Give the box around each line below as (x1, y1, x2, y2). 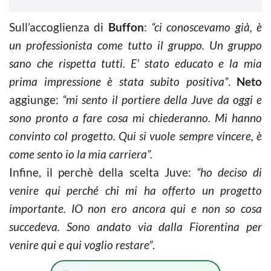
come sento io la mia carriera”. (9, 146, 152, 161)
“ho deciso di (191, 165, 262, 179)
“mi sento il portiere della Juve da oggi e (59, 92, 262, 106)
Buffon (108, 19, 144, 34)
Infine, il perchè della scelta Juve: (9, 165, 191, 179)
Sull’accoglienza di (9, 19, 108, 34)
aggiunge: (9, 92, 59, 106)
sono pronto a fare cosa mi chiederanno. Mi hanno (9, 110, 262, 125)
